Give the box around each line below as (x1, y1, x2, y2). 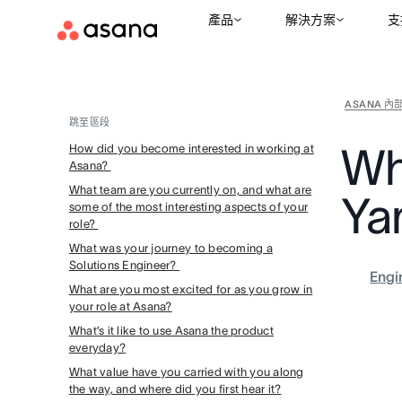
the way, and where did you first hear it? (68, 382, 282, 396)
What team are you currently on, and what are (68, 183, 312, 197)
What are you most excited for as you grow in (68, 283, 313, 296)
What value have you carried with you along (68, 365, 304, 379)
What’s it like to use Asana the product (68, 324, 274, 337)
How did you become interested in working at (68, 142, 314, 155)
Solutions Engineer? (68, 258, 179, 272)
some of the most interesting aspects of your (68, 200, 309, 214)
